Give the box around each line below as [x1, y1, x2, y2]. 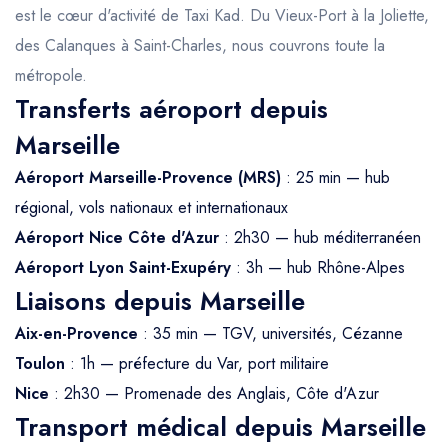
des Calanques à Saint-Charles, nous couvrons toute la [15, 34, 385, 58]
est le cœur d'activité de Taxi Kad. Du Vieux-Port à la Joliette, [15, 4, 429, 28]
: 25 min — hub [281, 166, 390, 190]
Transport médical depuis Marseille [15, 409, 426, 446]
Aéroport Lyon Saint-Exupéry [15, 256, 231, 280]
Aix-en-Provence [15, 322, 138, 346]
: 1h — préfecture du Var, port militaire [65, 352, 329, 376]
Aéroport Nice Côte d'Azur [15, 226, 219, 250]
